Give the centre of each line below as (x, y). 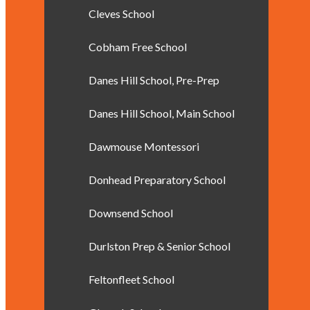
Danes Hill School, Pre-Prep (154, 80)
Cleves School (121, 13)
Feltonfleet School (131, 279)
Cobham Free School (138, 47)
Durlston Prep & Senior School (159, 246)
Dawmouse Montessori (144, 146)
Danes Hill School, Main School (162, 113)
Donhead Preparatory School (157, 180)
